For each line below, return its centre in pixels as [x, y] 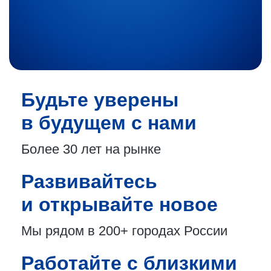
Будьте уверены [100, 100]
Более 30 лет [61, 149]
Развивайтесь [89, 181]
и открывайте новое [119, 204]
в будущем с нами [109, 123]
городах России [178, 231]
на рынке [131, 149]
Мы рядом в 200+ [75, 231]
